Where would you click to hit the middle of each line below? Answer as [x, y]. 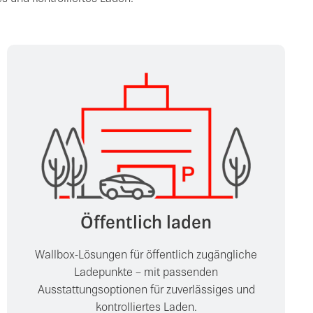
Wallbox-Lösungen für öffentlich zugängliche [146, 256]
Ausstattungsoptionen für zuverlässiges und [146, 291]
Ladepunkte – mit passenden [146, 273]
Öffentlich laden [146, 225]
